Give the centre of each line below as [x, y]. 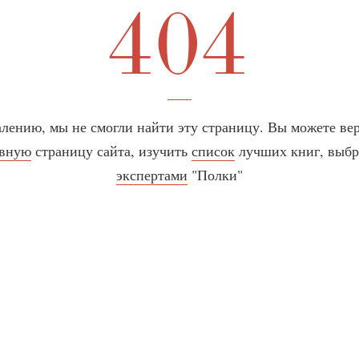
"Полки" [215, 175]
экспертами [152, 175]
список [213, 151]
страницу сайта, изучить [111, 151]
